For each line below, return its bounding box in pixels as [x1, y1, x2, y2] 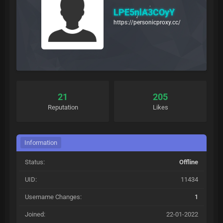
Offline [179, 158, 198, 166]
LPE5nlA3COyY [113, 6, 175, 17]
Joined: [25, 211, 45, 218]
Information [24, 139, 57, 146]
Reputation [47, 104, 78, 111]
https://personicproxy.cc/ [113, 18, 181, 26]
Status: [25, 158, 45, 166]
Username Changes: [25, 193, 82, 201]
